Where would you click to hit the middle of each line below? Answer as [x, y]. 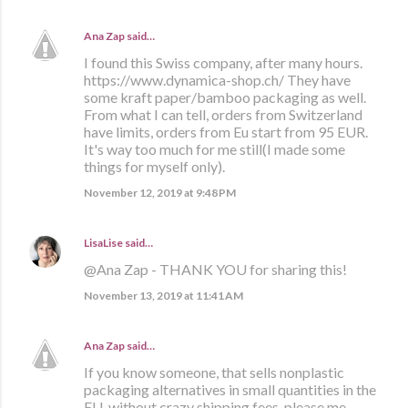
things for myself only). [154, 166]
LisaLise [103, 242]
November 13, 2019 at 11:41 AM [163, 295]
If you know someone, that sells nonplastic [214, 372]
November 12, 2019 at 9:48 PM [160, 192]
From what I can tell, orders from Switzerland [223, 114]
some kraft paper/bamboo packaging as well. [225, 97]
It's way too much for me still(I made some [214, 148]
